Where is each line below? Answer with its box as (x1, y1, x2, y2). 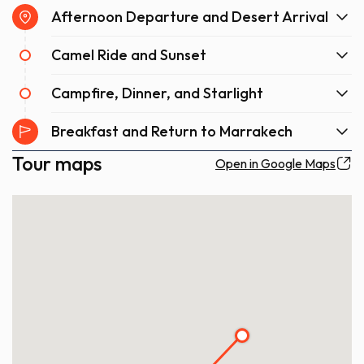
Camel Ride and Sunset (51, 45, 206, 64)
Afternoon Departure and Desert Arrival (51, 6, 328, 26)
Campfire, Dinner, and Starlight (51, 83, 263, 102)
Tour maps (12, 150, 102, 175)
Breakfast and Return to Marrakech (51, 121, 292, 141)
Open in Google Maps (215, 154, 336, 171)
